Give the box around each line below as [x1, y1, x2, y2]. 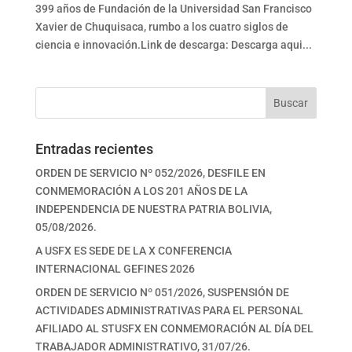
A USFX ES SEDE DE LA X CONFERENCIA [35, 244, 232, 258]
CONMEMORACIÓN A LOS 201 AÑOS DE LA [35, 185, 247, 198]
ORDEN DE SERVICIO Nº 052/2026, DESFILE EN [35, 167, 266, 180]
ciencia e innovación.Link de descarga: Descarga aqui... [35, 38, 312, 52]
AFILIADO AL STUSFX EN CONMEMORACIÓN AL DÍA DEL [35, 322, 313, 335]
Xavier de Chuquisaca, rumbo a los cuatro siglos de [35, 20, 288, 34]
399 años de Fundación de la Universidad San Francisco [35, 2, 312, 16]
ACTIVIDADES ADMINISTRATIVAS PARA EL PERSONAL [35, 304, 303, 317]
